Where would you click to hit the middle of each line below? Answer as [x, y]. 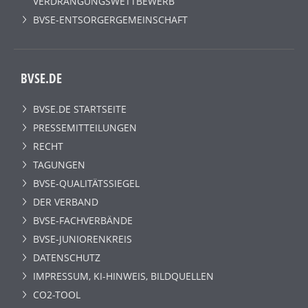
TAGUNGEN [59, 164]
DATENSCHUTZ [67, 257]
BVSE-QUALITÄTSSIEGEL [86, 183]
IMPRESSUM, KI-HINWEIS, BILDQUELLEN [123, 276]
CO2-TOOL [57, 294]
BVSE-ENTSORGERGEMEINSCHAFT [110, 20]
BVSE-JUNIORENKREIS [82, 239]
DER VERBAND [66, 201]
